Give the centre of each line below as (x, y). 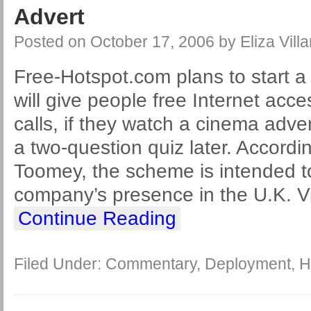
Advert (49, 17)
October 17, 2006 (152, 42)
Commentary (151, 264)
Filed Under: (60, 264)
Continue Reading (97, 218)
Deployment (248, 264)
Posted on (52, 42)
